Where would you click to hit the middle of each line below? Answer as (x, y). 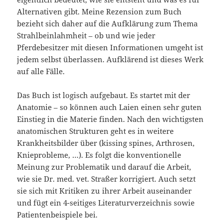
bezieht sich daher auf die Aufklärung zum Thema (108, 24)
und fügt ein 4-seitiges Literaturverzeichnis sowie (106, 203)
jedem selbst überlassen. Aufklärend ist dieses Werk (111, 59)
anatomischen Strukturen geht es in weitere (96, 131)
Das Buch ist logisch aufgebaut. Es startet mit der (104, 95)
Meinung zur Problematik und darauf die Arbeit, (104, 167)
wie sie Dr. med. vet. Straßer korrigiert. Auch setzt (107, 179)
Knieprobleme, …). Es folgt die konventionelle (99, 155)
